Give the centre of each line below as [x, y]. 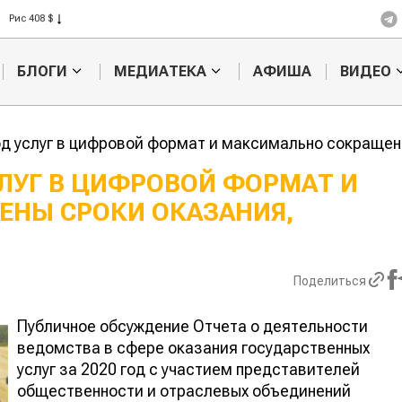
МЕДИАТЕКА [160, 72]
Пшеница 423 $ [45, 38]
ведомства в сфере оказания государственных [193, 347]
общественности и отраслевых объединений [184, 390]
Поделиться [329, 281]
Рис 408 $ [31, 18]
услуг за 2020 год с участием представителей [188, 369]
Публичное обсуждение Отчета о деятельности [192, 326]
